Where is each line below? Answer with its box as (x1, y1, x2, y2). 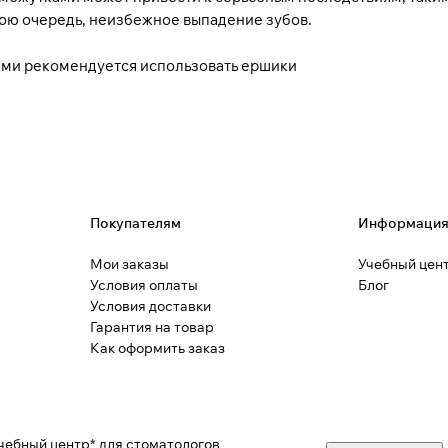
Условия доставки (89, 296, 211, 315)
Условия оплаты (89, 275, 198, 294)
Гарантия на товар (89, 317, 214, 336)
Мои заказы (89, 254, 169, 273)
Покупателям (89, 213, 181, 232)
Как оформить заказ (89, 338, 225, 357)
